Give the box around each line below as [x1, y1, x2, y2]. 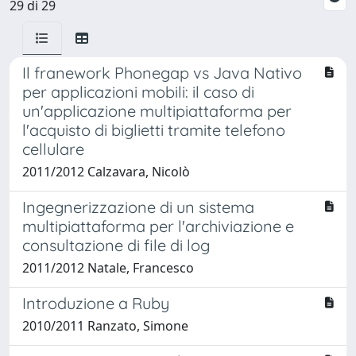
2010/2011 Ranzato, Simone [22, 316, 188, 335]
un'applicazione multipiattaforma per [22, 100, 292, 121]
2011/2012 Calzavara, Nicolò [22, 162, 190, 180]
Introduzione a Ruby [22, 292, 169, 313]
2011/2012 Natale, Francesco [22, 258, 194, 277]
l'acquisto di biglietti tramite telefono [22, 119, 285, 140]
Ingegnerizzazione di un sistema [22, 196, 254, 217]
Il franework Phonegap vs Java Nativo [22, 62, 302, 83]
